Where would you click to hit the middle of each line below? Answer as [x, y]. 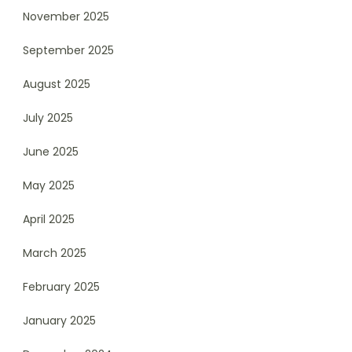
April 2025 [49, 219]
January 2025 [59, 320]
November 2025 [66, 16]
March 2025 [55, 253]
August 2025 [57, 84]
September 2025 [68, 50]
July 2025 [48, 117]
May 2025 [49, 185]
